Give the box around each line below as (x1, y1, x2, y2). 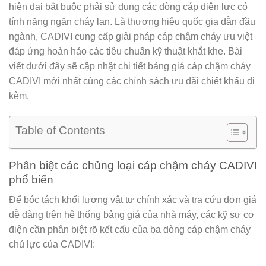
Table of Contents (15, 123, 105, 137)
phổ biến (9, 173, 53, 186)
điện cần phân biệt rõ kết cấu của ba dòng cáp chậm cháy (9, 224, 251, 235)
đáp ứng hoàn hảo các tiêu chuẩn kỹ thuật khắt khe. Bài (9, 46, 242, 56)
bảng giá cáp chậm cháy (148, 61, 251, 71)
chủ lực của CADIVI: (9, 239, 95, 250)
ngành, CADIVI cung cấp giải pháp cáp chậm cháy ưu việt (9, 31, 252, 42)
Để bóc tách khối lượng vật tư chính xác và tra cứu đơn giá (9, 195, 256, 205)
